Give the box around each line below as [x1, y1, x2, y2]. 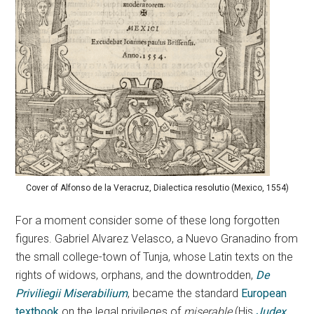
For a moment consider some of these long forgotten [15, 213, 280, 227]
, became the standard [128, 286, 242, 300]
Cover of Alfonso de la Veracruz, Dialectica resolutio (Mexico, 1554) [25, 182, 289, 193]
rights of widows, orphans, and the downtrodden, [15, 268, 257, 282]
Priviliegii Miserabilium [15, 286, 128, 300]
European [241, 286, 287, 300]
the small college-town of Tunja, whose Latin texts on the [15, 250, 294, 264]
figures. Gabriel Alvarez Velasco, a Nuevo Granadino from [15, 231, 299, 245]
